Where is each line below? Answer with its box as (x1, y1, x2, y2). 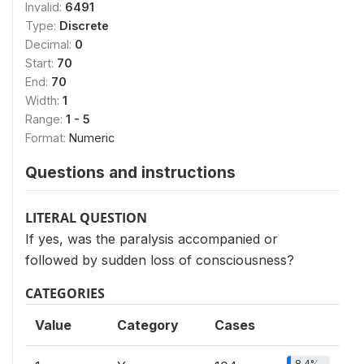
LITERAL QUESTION (25, 209, 147, 227)
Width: (25, 93, 63, 107)
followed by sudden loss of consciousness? (25, 252, 294, 268)
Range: (25, 112, 66, 126)
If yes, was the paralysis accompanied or (25, 231, 278, 247)
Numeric (69, 131, 115, 145)
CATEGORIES (25, 284, 105, 302)
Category (117, 317, 179, 333)
